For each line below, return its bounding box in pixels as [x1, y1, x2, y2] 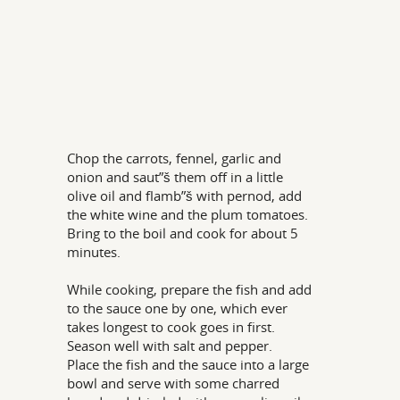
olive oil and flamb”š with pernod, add [67, 187, 303, 204]
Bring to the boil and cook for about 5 [67, 224, 299, 242]
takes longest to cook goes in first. [67, 318, 276, 336]
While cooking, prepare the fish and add [67, 280, 312, 298]
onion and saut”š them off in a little [67, 168, 284, 186]
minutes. [67, 243, 121, 261]
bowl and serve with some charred [67, 374, 280, 392]
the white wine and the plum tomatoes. [67, 205, 309, 223]
